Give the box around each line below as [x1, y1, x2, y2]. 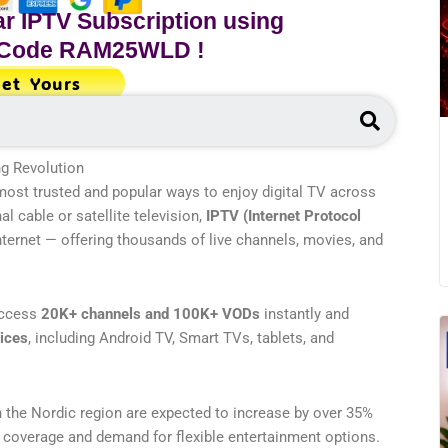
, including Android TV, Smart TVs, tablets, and [28, 329, 334, 348]
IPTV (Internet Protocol [206, 207, 361, 225]
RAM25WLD [59, 37, 192, 63]
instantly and [260, 305, 349, 324]
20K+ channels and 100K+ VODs [41, 305, 260, 324]
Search [378, 93, 441, 117]
